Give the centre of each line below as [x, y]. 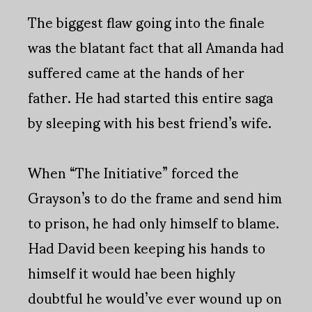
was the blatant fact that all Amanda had [156, 47]
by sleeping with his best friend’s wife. [150, 122]
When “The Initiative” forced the [133, 172]
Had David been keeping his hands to [147, 248]
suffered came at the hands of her [136, 72]
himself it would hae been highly [132, 273]
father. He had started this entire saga [150, 97]
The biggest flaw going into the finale [146, 22]
